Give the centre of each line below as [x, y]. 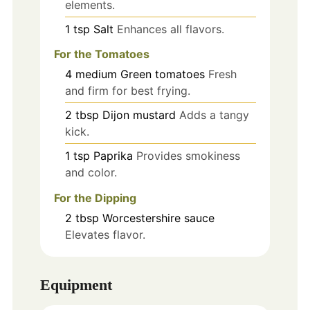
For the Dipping [95, 198]
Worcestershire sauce [158, 218]
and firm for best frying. [127, 91]
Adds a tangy [214, 115]
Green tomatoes [162, 74]
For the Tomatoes [101, 54]
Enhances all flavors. [170, 29]
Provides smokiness [188, 156]
